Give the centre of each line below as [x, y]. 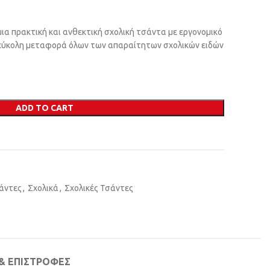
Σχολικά [43, 188]
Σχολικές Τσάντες [99, 188]
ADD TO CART [45, 108]
